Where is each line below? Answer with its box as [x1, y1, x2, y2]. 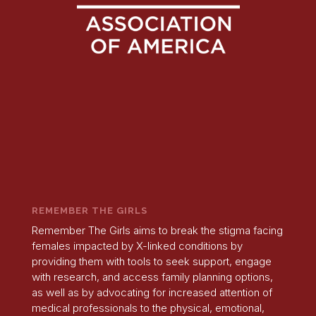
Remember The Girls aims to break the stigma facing [31, 224, 283, 238]
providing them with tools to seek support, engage [31, 255, 272, 269]
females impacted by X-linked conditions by [31, 239, 243, 253]
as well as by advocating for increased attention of [31, 286, 272, 300]
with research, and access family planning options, [31, 270, 273, 284]
